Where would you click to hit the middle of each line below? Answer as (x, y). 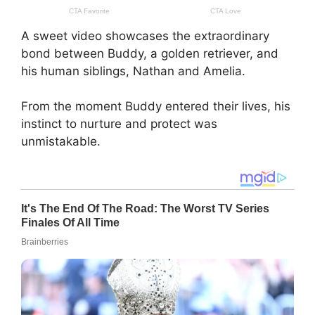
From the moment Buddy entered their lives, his (156, 107)
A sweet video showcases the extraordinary (145, 36)
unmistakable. (61, 142)
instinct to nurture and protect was (119, 124)
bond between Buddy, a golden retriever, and (150, 53)
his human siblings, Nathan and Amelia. (133, 71)
